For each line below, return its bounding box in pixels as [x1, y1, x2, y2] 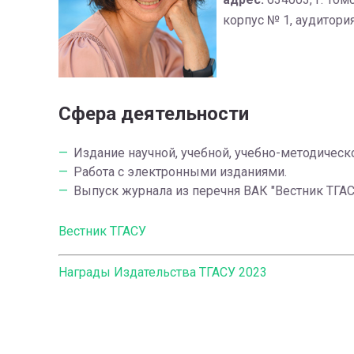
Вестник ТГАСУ [58, 223, 146, 239]
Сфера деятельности [58, 102, 249, 125]
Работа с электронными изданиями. [73, 164, 287, 179]
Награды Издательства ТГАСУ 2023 [58, 264, 267, 280]
